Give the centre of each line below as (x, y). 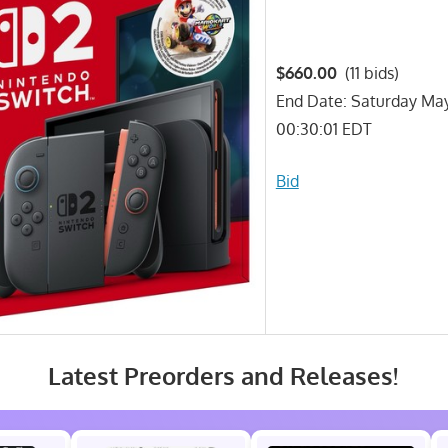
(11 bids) (367, 72)
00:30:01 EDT (323, 128)
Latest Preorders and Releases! (222, 375)
